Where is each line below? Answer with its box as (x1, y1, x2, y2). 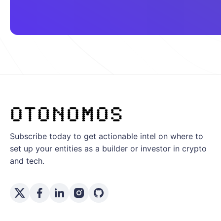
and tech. (10, 156, 44, 166)
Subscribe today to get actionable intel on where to (10, 131, 203, 142)
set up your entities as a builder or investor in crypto (10, 144, 207, 154)
